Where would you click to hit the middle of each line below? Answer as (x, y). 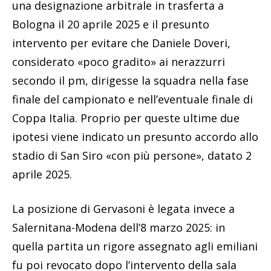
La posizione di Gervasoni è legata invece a (123, 209)
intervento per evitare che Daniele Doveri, (121, 43)
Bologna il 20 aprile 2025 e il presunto (111, 24)
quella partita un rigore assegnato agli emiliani (135, 247)
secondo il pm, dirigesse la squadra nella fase (130, 81)
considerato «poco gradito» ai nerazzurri (119, 62)
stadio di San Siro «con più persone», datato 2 (132, 156)
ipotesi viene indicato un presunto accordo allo (135, 137)
